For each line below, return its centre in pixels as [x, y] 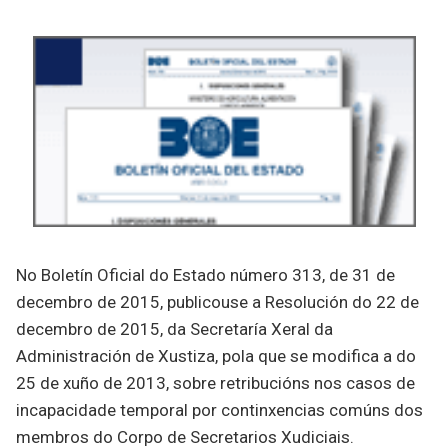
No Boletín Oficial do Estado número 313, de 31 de [205, 275]
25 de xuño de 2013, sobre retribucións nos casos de [215, 383]
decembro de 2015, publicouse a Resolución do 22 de [217, 302]
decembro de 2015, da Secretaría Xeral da [174, 329]
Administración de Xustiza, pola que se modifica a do [216, 356]
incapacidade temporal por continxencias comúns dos [219, 410]
